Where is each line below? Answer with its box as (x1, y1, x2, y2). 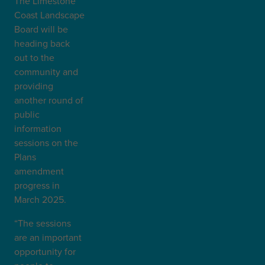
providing (14, 79, 53, 92)
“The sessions (14, 216, 71, 230)
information (14, 122, 62, 135)
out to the (14, 51, 54, 64)
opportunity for (14, 245, 76, 258)
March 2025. (14, 193, 66, 206)
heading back (14, 37, 70, 50)
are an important (14, 231, 82, 244)
